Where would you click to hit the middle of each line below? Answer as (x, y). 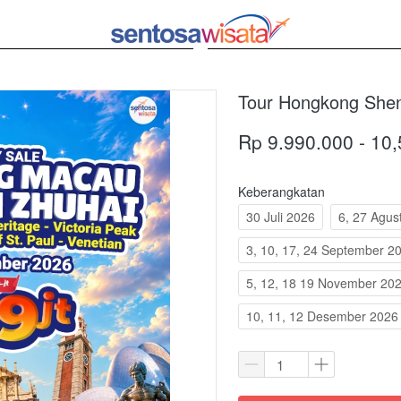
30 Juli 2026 (281, 217)
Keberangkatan (282, 192)
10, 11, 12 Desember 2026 (322, 316)
